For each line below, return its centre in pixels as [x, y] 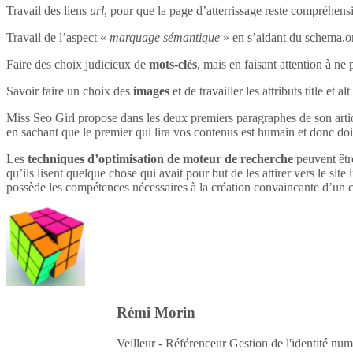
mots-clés [173, 65]
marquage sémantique [165, 38]
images [151, 91]
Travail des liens [48, 11]
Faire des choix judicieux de [78, 65]
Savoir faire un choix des [70, 91]
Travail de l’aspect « [58, 38]
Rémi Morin [156, 312]
